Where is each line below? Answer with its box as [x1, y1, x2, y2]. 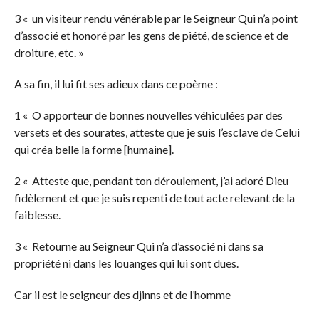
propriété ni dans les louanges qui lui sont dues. [14, 256, 239, 270]
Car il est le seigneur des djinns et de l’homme [14, 287, 231, 301]
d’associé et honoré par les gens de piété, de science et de [14, 28, 288, 42]
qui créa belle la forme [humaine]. [14, 142, 174, 156]
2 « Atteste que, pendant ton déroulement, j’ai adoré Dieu [14, 173, 288, 187]
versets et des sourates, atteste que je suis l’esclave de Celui [14, 125, 300, 139]
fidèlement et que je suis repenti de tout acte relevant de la [14, 190, 295, 204]
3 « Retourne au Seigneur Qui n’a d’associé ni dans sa [14, 239, 263, 253]
